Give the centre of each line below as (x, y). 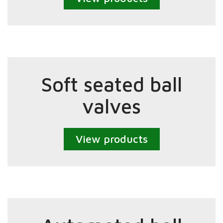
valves (111, 106)
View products (111, 139)
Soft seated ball (111, 84)
